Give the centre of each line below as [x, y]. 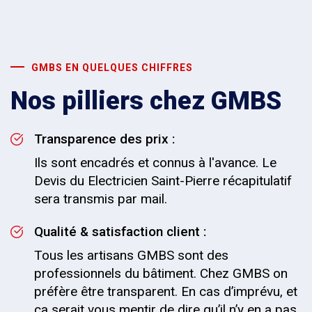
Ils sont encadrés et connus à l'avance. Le [155, 163]
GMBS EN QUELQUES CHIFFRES [112, 68]
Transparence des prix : [104, 139]
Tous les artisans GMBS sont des [131, 255]
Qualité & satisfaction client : [120, 232]
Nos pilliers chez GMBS [146, 101]
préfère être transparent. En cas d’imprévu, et [166, 291]
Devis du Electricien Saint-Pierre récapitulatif [163, 181]
